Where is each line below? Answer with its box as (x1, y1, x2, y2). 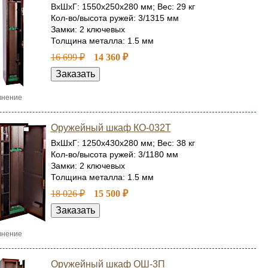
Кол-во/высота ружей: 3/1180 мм (50, 150, 178, 159)
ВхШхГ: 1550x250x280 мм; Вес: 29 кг (50, 2, 195, 11)
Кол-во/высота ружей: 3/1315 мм (50, 13, 179, 23)
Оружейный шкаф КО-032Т (50, 123, 171, 133)
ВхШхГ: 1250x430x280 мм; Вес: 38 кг (50, 138, 195, 148)
